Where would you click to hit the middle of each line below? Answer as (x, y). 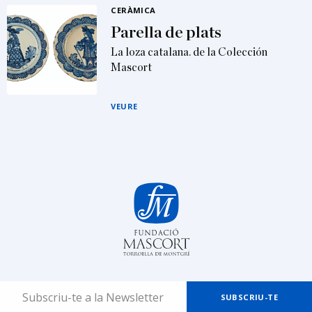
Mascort (132, 68)
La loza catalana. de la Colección (189, 52)
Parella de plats (166, 33)
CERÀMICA (133, 10)
